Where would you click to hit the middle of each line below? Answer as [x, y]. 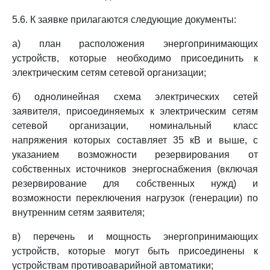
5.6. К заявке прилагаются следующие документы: [124, 20]
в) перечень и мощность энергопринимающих [135, 237]
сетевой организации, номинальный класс [135, 126]
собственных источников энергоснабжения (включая [135, 169]
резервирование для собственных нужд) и [135, 184]
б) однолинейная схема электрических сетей [135, 97]
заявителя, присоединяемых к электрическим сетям [135, 111]
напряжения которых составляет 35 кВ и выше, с [135, 140]
